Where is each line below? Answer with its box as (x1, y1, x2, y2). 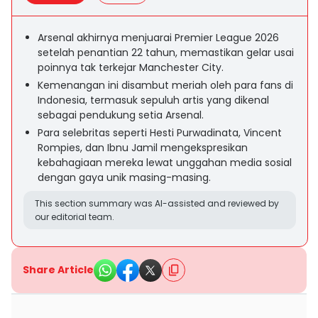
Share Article (23, 263, 94, 277)
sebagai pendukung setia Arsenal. (38, 108, 204, 122)
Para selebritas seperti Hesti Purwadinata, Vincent (38, 126, 282, 140)
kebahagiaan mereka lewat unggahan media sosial (38, 155, 292, 170)
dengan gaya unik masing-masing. (38, 170, 211, 185)
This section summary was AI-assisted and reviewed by (35, 197, 279, 209)
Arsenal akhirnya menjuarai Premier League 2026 (38, 31, 279, 45)
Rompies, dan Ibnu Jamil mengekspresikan (38, 141, 248, 155)
